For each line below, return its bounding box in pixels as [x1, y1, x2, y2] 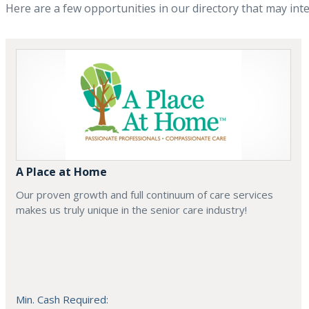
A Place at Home [16, 164, 107, 180]
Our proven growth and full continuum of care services [16, 188, 273, 202]
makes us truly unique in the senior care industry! [16, 203, 247, 217]
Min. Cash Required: [16, 292, 108, 307]
